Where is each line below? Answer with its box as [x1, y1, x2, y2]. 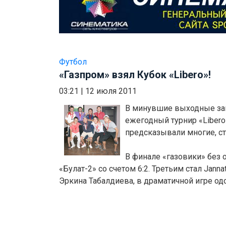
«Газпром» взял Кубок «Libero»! [59, 69, 211, 81]
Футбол [59, 57, 87, 67]
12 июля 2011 [85, 86, 137, 96]
